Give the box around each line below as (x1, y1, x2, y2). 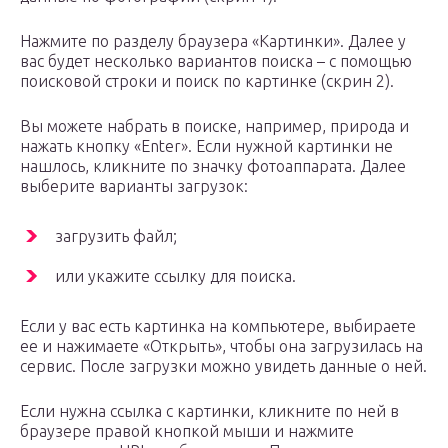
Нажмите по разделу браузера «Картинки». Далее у (20, 32, 406, 51)
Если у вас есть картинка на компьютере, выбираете (20, 317, 416, 336)
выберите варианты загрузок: (20, 177, 248, 196)
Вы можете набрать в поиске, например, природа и (20, 117, 409, 136)
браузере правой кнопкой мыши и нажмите (20, 422, 354, 441)
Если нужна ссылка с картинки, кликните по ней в (20, 402, 399, 421)
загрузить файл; (55, 227, 177, 246)
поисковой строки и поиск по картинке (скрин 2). (20, 72, 394, 91)
